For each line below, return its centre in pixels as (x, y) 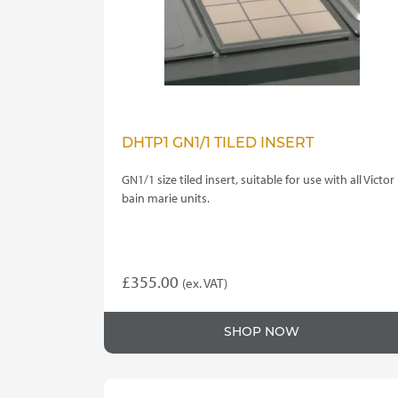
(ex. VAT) (205, 283)
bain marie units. (166, 199)
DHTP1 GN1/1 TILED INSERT (218, 144)
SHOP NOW (262, 333)
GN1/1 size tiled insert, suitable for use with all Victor (258, 180)
